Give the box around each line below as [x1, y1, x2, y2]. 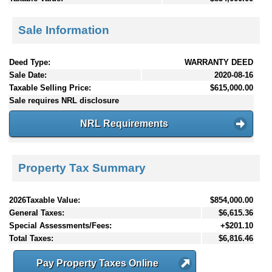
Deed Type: [9, 57, 50, 67]
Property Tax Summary [18, 161, 146, 175]
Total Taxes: [9, 234, 53, 243]
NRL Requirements [80, 118, 168, 129]
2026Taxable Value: [9, 195, 80, 205]
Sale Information [18, 23, 109, 36]
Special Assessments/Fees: [9, 221, 112, 231]
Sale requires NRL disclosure [9, 95, 119, 105]
